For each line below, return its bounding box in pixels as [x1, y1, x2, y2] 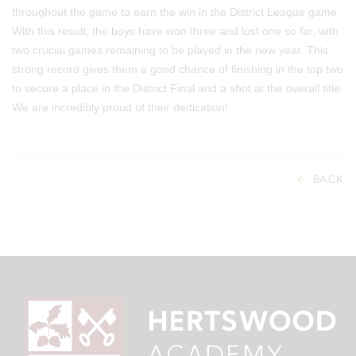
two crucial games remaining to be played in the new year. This [12, 44, 328, 57]
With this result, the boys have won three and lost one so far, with [12, 25, 339, 38]
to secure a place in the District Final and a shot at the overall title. [12, 82, 343, 95]
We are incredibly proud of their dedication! [12, 101, 228, 114]
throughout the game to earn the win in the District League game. [12, 6, 340, 19]
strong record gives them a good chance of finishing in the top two [12, 63, 343, 76]
